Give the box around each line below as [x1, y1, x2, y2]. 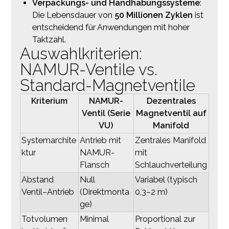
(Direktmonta [79, 187, 129, 197]
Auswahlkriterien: [19, 44, 142, 63]
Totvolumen [21, 214, 67, 224]
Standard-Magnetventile [19, 76, 195, 95]
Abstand [21, 174, 54, 185]
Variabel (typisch [134, 174, 197, 185]
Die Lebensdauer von [32, 10, 114, 20]
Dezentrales [146, 96, 196, 106]
